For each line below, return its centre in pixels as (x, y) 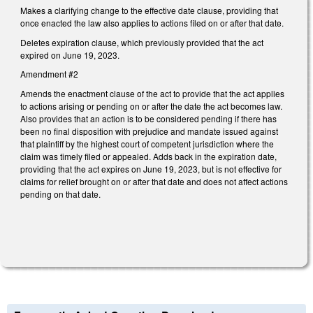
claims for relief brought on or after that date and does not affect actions (154, 181)
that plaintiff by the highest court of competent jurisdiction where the (147, 143)
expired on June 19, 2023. (70, 54)
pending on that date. (60, 194)
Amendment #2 (49, 74)
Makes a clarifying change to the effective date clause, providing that (149, 10)
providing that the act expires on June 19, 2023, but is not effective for (151, 168)
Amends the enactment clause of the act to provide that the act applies (152, 93)
